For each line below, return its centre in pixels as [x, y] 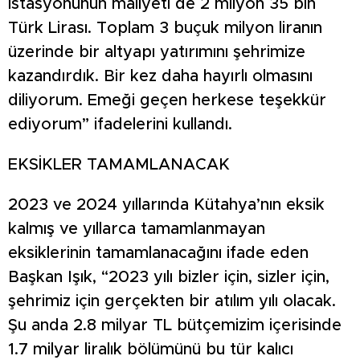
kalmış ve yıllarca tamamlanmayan [137, 229]
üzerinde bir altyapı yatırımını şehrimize [157, 52]
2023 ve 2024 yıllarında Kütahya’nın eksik [166, 205]
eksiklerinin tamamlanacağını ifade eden [158, 253]
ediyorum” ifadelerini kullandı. [120, 124]
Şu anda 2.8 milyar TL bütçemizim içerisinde [175, 325]
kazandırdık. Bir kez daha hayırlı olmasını [160, 76]
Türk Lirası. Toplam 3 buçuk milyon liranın [165, 28]
